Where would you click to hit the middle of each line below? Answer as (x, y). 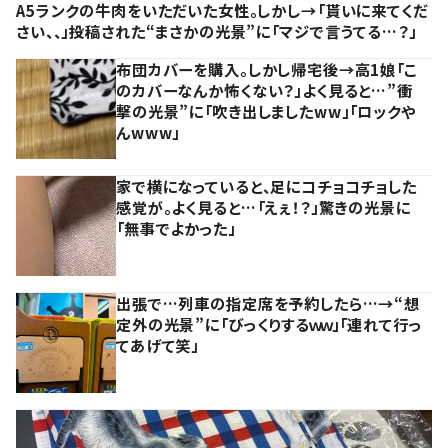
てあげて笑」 (158, 345)
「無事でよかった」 (176, 228)
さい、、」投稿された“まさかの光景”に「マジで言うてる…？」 (216, 31)
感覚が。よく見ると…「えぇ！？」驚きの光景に (263, 207)
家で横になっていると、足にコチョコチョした (266, 186)
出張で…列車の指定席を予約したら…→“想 (268, 303)
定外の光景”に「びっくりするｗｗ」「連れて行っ (269, 324)
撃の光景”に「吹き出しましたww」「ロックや (266, 111)
